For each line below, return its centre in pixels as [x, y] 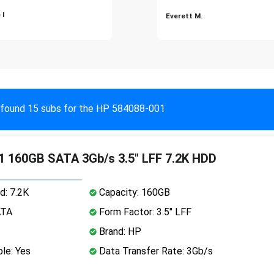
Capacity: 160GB [133, 192]
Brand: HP [119, 231]
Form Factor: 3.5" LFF [144, 212]
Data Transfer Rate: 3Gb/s [154, 251]
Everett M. [184, 16]
